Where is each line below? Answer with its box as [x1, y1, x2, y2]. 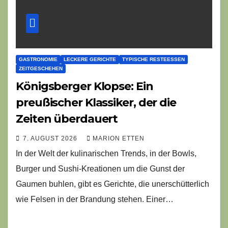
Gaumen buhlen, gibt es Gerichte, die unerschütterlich [16, 179, 209, 188]
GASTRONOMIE [19, 56, 58, 62]
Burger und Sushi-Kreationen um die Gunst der [16, 164, 185, 173]
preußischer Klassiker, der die [16, 95, 176, 109]
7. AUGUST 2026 [23, 134, 79, 142]
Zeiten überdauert [16, 111, 118, 126]
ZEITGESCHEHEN [19, 65, 63, 71]
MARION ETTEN [93, 134, 145, 142]
